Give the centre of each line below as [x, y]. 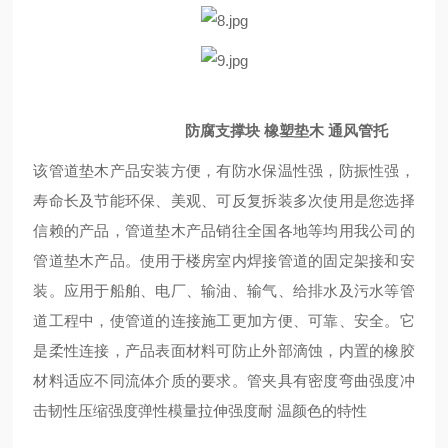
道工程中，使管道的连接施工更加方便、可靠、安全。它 [224, 320]
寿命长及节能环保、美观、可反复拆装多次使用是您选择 [224, 200]
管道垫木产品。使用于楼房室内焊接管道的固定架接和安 [224, 260]
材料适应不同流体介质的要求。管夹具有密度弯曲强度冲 [224, 380]
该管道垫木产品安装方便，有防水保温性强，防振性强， [224, 170]
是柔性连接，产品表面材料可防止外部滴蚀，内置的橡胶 [224, 350]
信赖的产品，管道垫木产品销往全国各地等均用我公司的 [224, 230]
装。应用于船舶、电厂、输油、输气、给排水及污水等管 [224, 290]
